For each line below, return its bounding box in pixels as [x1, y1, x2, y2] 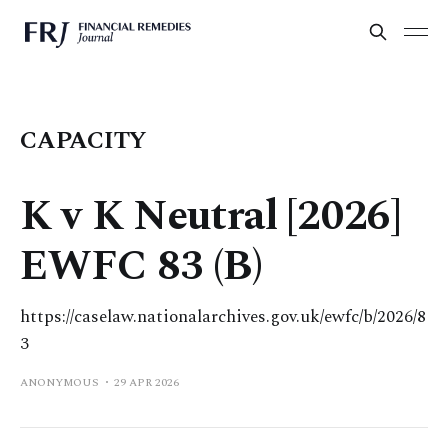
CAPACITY [20, 123, 148, 159]
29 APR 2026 [114, 374, 179, 391]
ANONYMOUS [20, 374, 99, 391]
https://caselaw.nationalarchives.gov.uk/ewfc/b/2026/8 [20, 304, 426, 330]
